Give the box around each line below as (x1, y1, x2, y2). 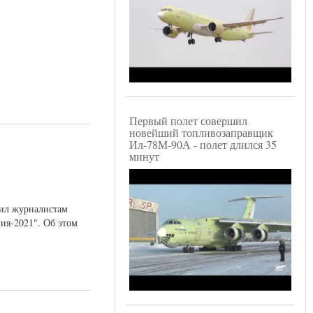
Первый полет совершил (129, 113, 247, 129)
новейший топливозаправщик (129, 125, 273, 140)
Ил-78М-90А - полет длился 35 (129, 137, 277, 152)
